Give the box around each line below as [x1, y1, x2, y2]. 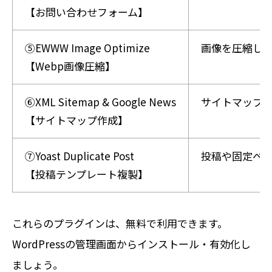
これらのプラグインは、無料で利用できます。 [12, 215, 228, 231]
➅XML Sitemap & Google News [25, 93, 176, 109]
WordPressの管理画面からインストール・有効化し [12, 236, 251, 251]
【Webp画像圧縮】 [25, 58, 115, 73]
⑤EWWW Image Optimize [25, 39, 150, 55]
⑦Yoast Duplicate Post [25, 148, 134, 163]
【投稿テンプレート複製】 [25, 166, 148, 182]
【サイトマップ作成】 [25, 112, 128, 127]
